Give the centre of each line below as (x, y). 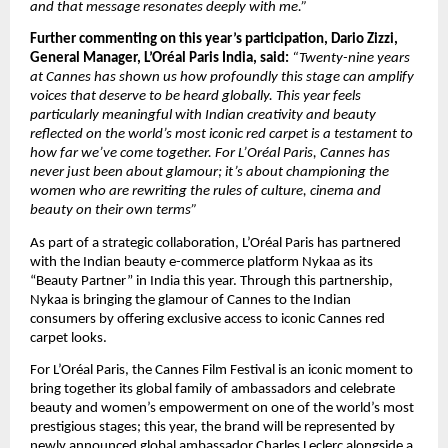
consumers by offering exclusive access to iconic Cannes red (207, 319)
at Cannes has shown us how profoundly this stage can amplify (222, 78)
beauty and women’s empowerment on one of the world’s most (222, 408)
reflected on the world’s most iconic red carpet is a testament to (221, 135)
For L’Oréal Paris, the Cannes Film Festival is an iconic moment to (221, 370)
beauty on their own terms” (113, 211)
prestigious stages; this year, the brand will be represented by (212, 427)
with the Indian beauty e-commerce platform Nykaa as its (201, 262)
